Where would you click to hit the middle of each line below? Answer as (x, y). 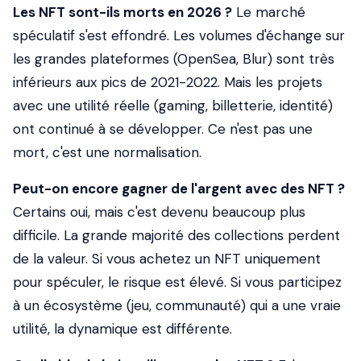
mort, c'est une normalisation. (107, 152)
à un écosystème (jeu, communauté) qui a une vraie (177, 305)
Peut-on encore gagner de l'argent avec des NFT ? (179, 189)
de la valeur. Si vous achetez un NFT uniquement (167, 259)
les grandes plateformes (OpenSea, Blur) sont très (174, 59)
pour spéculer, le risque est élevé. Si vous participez (177, 282)
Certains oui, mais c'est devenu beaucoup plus (159, 212)
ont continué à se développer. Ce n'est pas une (163, 129)
